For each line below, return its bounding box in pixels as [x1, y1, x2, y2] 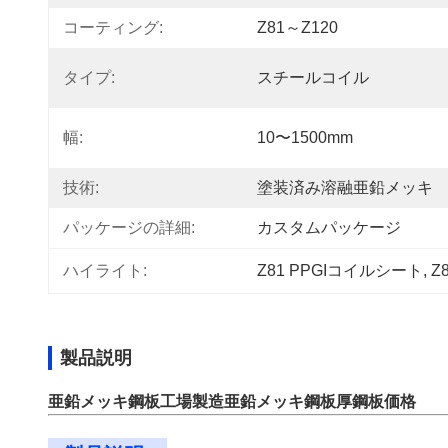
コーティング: [63, 19, 163, 36]
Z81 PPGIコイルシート [257, 262, 423, 279]
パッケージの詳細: [63, 219, 195, 236]
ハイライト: [63, 262, 147, 279]
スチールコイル [257, 69, 369, 86]
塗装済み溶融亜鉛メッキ [257, 179, 433, 196]
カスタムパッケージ [257, 219, 401, 236]
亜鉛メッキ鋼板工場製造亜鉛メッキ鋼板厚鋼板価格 [48, 393, 416, 410]
